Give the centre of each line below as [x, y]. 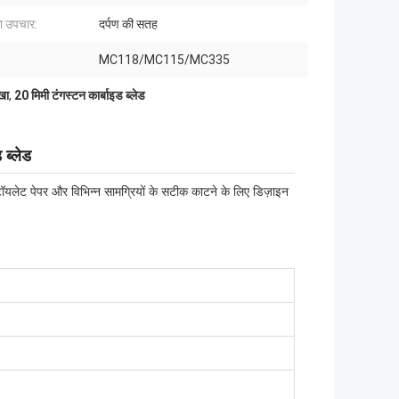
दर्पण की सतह [128, 24]
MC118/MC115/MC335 [164, 60]
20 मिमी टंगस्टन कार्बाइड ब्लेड [80, 96]
